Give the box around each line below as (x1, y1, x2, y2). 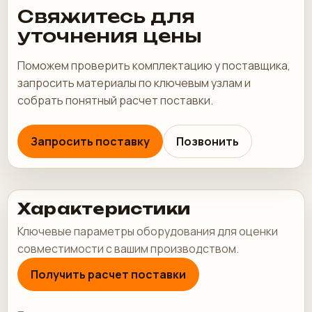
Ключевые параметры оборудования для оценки (17, 224, 278, 239)
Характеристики (17, 199, 191, 218)
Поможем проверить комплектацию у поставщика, (17, 58, 290, 73)
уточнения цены (17, 25, 202, 47)
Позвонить (176, 134, 239, 149)
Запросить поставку (31, 134, 150, 149)
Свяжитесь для (17, 6, 195, 27)
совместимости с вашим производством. (17, 241, 239, 256)
